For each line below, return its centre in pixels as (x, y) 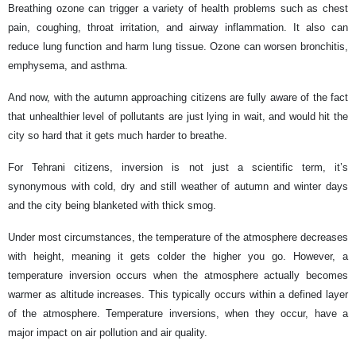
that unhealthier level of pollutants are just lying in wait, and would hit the (178, 116)
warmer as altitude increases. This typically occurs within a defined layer (178, 294)
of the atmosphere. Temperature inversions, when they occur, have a (178, 313)
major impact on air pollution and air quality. (108, 332)
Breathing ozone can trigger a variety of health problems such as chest (178, 8)
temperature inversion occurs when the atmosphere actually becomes (178, 275)
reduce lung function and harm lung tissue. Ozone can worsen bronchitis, (178, 46)
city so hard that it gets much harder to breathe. (118, 135)
